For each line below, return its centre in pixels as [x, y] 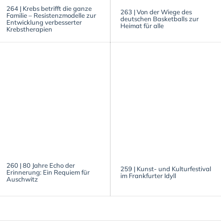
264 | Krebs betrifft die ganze [49, 8]
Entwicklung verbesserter [44, 22]
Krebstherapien [29, 29]
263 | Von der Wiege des [156, 12]
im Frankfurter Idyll [148, 175]
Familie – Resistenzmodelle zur [51, 15]
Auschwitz [22, 179]
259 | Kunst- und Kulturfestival [166, 168]
